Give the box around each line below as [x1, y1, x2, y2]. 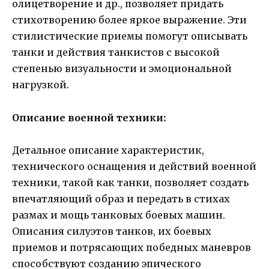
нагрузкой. [12, 79, 69, 91]
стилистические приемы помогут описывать [12, 30, 247, 43]
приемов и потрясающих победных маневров [12, 241, 251, 253]
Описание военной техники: [12, 111, 166, 124]
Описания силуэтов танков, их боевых [12, 225, 211, 237]
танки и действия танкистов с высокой [12, 46, 220, 59]
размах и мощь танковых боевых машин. [12, 208, 225, 221]
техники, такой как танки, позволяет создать [12, 176, 249, 189]
